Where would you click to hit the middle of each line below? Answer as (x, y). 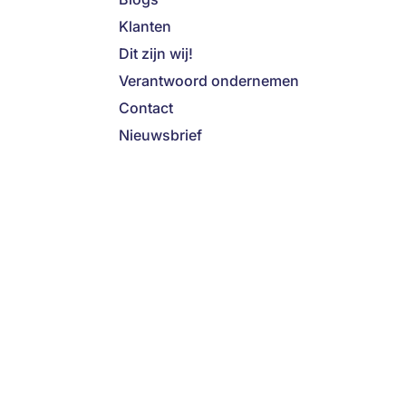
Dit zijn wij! (156, 53)
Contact (146, 108)
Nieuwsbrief (160, 135)
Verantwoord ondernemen (209, 81)
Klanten (145, 26)
